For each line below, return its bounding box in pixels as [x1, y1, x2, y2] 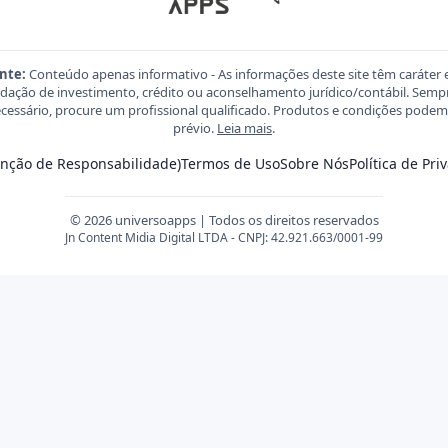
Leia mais [217, 119, 272, 137]
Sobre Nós [279, 154, 349, 173]
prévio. [173, 119, 217, 137]
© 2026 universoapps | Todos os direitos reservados [69, 211, 379, 229]
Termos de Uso [180, 154, 280, 173]
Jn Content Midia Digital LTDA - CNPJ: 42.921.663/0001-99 [65, 229, 383, 246]
